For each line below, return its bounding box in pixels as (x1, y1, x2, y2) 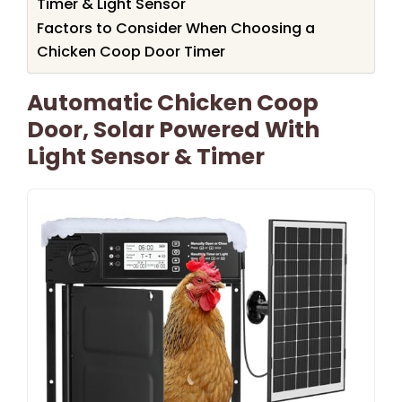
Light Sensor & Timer (27, 140, 265, 172)
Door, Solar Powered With (27, 113, 319, 145)
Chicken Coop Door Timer (37, 40, 225, 62)
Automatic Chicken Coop (27, 86, 319, 118)
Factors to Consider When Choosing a (37, 17, 315, 39)
